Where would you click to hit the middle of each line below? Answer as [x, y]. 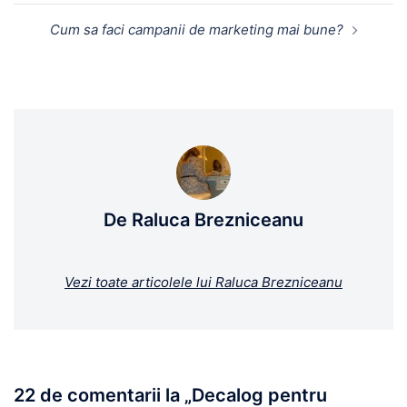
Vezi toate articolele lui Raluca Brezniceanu [203, 283]
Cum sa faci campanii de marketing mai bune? [196, 30]
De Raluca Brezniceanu [203, 220]
